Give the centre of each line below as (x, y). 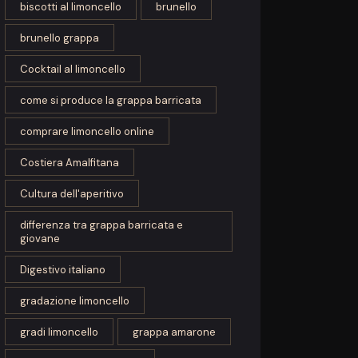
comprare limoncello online (88, 132)
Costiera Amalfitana (70, 163)
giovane (40, 239)
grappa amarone (175, 332)
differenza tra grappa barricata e (102, 225)
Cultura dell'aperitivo (72, 194)
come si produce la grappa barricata (111, 101)
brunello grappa (60, 38)
